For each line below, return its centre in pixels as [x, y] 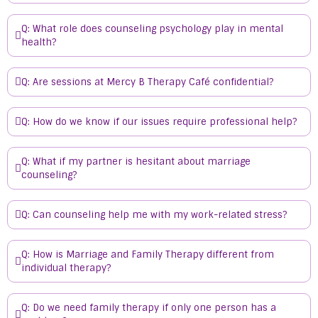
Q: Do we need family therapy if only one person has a [149, 308]
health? [39, 42]
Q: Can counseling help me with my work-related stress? [154, 215]
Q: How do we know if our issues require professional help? [159, 122]
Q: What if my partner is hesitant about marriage [136, 161]
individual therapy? [66, 268]
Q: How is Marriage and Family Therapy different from [148, 254]
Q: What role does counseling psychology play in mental [152, 29]
